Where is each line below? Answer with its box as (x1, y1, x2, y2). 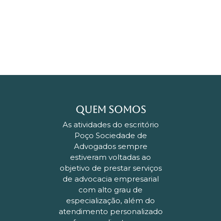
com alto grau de (78, 184, 143, 194)
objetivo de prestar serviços (59, 163, 162, 173)
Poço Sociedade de (74, 130, 147, 140)
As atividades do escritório (62, 119, 159, 129)
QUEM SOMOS (75, 103, 146, 115)
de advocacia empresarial (62, 174, 159, 184)
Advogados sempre (74, 141, 147, 151)
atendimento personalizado (58, 206, 163, 216)
